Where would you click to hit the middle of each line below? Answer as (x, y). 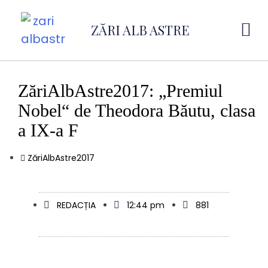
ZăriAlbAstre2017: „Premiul (120, 91)
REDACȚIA (76, 205)
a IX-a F (48, 130)
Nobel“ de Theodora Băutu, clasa (137, 110)
